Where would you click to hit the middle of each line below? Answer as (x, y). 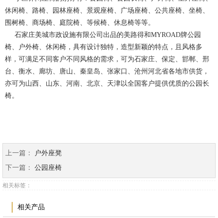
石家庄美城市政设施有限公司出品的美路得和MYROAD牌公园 (103, 35)
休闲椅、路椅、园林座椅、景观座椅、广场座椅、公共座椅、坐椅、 (107, 11)
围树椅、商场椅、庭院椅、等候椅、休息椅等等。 (80, 23)
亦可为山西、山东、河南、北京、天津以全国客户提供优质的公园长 (107, 84)
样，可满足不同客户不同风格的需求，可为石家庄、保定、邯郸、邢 (107, 59)
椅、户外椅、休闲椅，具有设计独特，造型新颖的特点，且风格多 (104, 47)
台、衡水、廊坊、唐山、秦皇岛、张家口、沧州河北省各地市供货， (107, 72)
